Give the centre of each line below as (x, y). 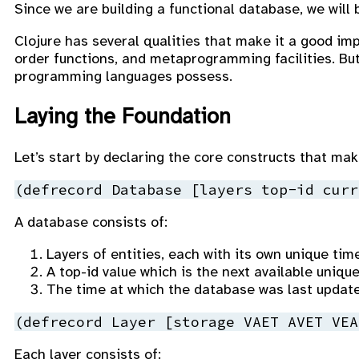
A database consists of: (91, 222)
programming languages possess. (123, 76)
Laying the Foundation (123, 117)
